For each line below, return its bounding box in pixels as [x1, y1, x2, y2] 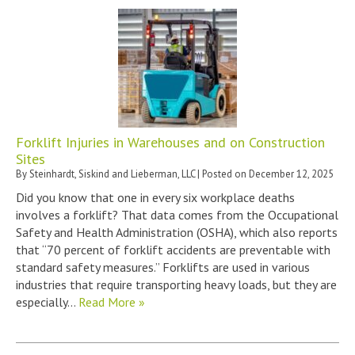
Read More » [78, 293, 145, 310]
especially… [16, 293, 78, 310]
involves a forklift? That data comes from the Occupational [16, 206, 338, 223]
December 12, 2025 [249, 166, 334, 181]
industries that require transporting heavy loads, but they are [16, 276, 337, 292]
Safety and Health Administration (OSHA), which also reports [16, 223, 338, 240]
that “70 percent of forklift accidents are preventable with [16, 241, 330, 258]
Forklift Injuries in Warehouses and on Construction [16, 132, 325, 151]
